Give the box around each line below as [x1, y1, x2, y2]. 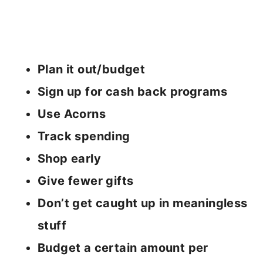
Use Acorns [38, 107, 106, 122]
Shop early [38, 151, 101, 166]
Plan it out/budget [38, 62, 146, 77]
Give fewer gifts [38, 174, 134, 188]
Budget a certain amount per [38, 241, 208, 255]
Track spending [38, 129, 130, 144]
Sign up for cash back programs [38, 85, 227, 99]
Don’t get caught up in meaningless [38, 196, 248, 211]
